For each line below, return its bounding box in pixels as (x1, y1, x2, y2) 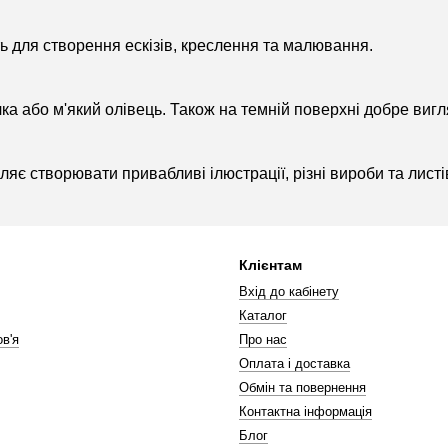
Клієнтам (239, 257, 302, 273)
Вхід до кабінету (239, 284, 339, 299)
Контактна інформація (239, 404, 372, 419)
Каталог (239, 308, 287, 323)
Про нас (239, 332, 287, 347)
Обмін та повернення (239, 380, 366, 395)
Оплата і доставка (239, 356, 350, 371)
